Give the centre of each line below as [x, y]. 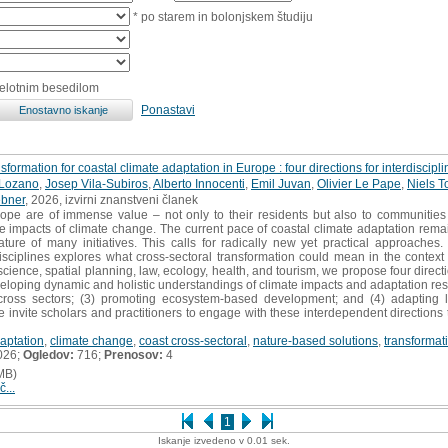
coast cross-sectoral [193, 340]
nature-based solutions [315, 340]
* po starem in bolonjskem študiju [221, 16]
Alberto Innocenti [199, 183]
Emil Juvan [281, 183]
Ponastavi [168, 109]
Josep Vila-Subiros [96, 183]
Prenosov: [133, 354]
